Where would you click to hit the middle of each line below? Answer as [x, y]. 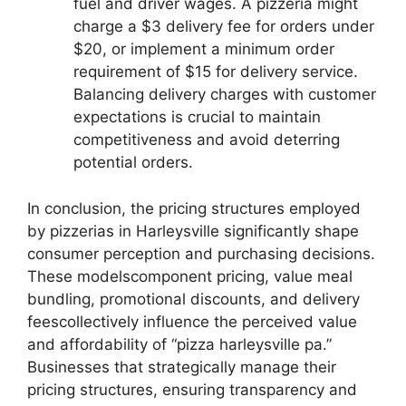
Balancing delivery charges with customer [225, 95]
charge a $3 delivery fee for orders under [224, 27]
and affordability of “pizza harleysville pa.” [179, 344]
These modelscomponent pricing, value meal [190, 276]
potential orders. [133, 163]
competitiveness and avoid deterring [207, 140]
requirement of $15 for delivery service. [216, 72]
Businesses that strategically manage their [182, 367]
